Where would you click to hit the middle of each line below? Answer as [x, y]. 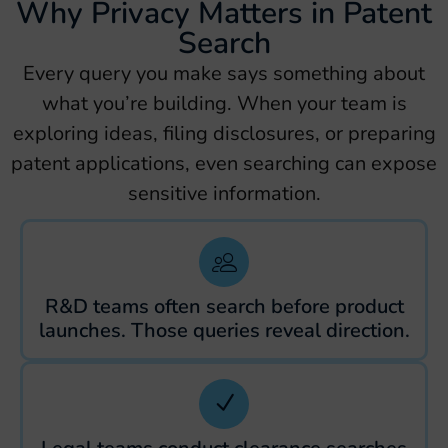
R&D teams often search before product [224, 306]
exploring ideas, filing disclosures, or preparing [224, 133]
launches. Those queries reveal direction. [224, 330]
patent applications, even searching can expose [224, 163]
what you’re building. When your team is [224, 103]
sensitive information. [224, 193]
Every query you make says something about [224, 73]
